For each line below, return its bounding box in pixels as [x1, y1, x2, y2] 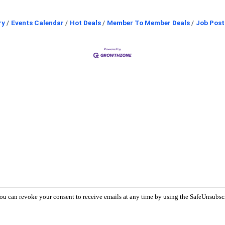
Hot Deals [69, 18, 101, 27]
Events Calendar [11, 18, 64, 27]
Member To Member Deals [106, 18, 190, 27]
